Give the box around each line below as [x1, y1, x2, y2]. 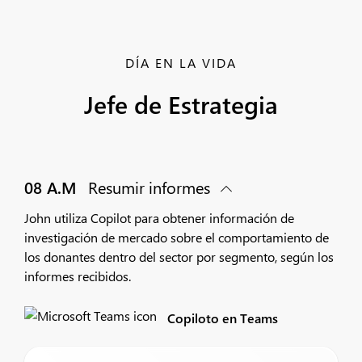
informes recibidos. [24, 267, 131, 284]
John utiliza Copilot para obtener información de [24, 209, 294, 226]
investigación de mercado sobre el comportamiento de [24, 229, 329, 246]
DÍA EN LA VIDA [125, 54, 237, 71]
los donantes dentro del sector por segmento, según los [24, 248, 334, 265]
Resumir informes [84, 176, 214, 198]
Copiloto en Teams [167, 309, 278, 326]
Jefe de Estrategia [84, 88, 278, 120]
